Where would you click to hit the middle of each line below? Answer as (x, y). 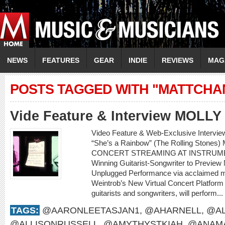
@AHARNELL (173, 210)
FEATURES (61, 60)
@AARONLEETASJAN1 (91, 210)
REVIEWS (178, 60)
